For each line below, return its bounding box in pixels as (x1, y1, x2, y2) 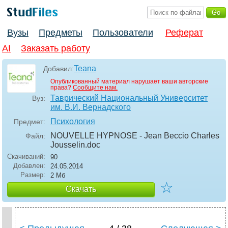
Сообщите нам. (73, 84, 118, 92)
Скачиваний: (7, 153, 45, 161)
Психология (50, 117, 95, 126)
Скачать (66, 185, 96, 194)
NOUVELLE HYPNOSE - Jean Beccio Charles (50, 131, 219, 140)
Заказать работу (21, 43, 90, 54)
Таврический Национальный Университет (50, 94, 208, 103)
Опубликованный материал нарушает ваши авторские (50, 78, 208, 85)
